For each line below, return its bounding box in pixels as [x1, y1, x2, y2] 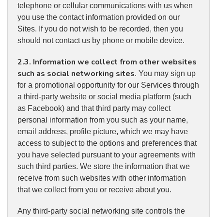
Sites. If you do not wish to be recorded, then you [17, 25, 183, 33]
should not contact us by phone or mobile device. [17, 36, 185, 45]
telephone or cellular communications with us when [17, 1, 193, 10]
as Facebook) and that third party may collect [17, 104, 170, 113]
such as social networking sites [17, 68, 135, 79]
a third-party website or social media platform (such [17, 93, 191, 101]
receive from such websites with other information [17, 174, 186, 183]
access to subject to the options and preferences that [17, 139, 197, 148]
